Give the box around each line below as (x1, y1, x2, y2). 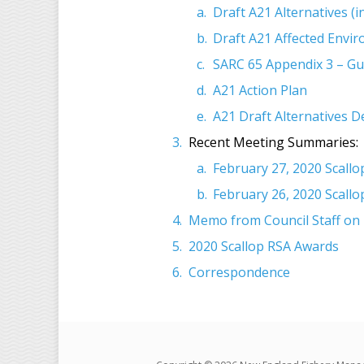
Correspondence (188, 263, 290, 281)
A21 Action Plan (213, 81, 307, 99)
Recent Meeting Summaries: (188, 133, 358, 151)
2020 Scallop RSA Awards (188, 237, 339, 255)
